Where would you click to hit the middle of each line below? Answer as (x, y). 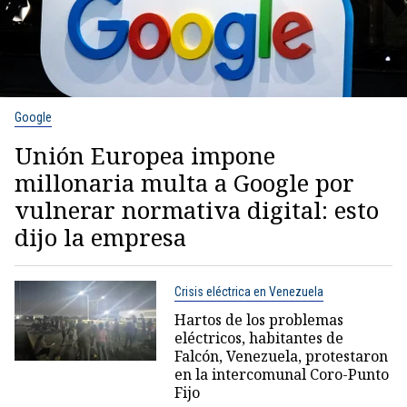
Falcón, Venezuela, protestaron (281, 356)
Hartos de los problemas (258, 319)
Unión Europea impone (145, 155)
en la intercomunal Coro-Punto (281, 374)
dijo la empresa (100, 237)
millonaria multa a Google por (184, 182)
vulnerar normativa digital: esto (197, 209)
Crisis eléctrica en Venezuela (248, 291)
